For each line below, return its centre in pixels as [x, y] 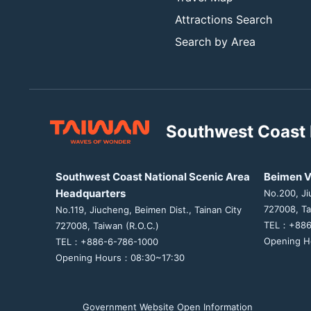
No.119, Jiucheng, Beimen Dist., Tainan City [149, 209]
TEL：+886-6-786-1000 [107, 241]
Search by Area [215, 41]
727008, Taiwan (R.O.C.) [107, 225]
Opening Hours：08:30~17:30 [120, 257]
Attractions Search [224, 19]
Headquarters [91, 193]
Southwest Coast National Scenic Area [153, 176]
